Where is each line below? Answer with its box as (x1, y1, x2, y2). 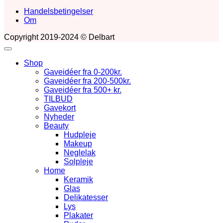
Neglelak (64, 148, 96, 157)
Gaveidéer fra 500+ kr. (44, 86, 121, 94)
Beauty (44, 121, 69, 130)
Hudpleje (64, 130, 96, 139)
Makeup (64, 139, 92, 148)
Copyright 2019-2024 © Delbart (4, 33, 114, 41)
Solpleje (64, 157, 93, 166)
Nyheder (44, 112, 74, 121)
